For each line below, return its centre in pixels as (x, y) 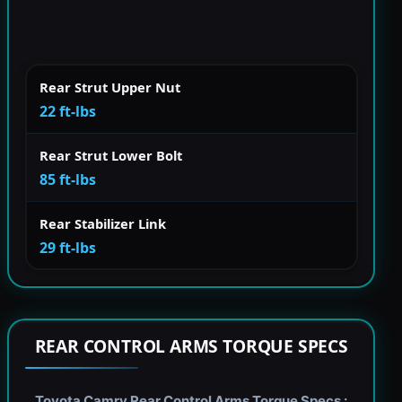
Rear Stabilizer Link (103, 223)
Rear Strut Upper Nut (110, 87)
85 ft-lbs (68, 179)
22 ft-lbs (68, 111)
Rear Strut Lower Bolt (111, 155)
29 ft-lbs (68, 247)
